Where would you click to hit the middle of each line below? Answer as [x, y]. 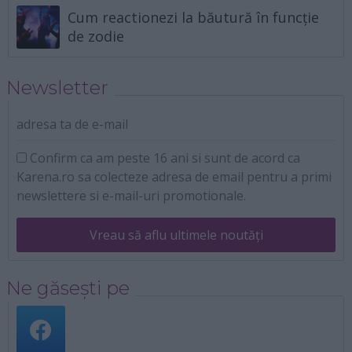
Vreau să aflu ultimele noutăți [176, 235]
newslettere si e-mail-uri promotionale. [131, 195]
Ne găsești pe [68, 288]
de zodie [96, 37]
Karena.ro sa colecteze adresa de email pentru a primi [174, 176]
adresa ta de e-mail [72, 124]
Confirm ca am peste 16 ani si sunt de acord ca [163, 158]
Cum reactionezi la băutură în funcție [194, 18]
